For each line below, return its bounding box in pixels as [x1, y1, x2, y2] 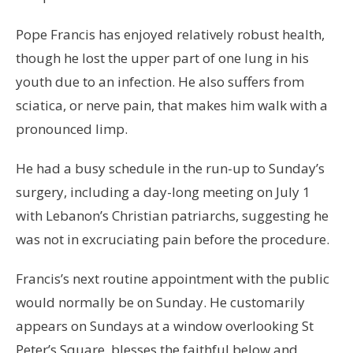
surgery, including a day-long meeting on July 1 [16, 183, 310, 202]
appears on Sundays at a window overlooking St [16, 317, 314, 336]
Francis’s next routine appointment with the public [16, 269, 329, 288]
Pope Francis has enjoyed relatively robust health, [16, 25, 325, 44]
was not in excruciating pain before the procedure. [16, 230, 329, 249]
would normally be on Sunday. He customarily [16, 293, 305, 312]
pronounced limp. [16, 120, 128, 139]
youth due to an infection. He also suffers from [16, 72, 304, 91]
